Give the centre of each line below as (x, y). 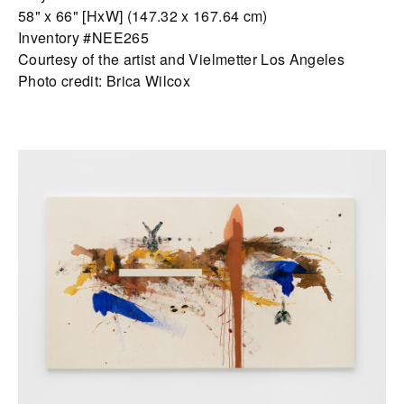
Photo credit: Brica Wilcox (105, 81)
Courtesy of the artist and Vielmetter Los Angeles (182, 60)
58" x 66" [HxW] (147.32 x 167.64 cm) (143, 16)
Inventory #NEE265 (83, 38)
